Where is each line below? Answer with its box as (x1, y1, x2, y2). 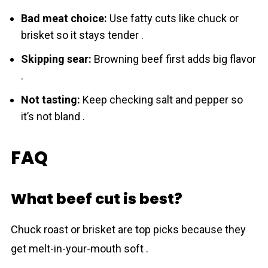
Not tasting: (20, 93, 80, 106)
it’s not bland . (20, 110, 85, 123)
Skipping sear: (20, 53, 92, 65)
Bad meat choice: (20, 12, 107, 25)
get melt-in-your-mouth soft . (10, 242, 148, 255)
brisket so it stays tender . (20, 29, 144, 41)
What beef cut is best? (10, 188, 182, 209)
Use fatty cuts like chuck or (106, 12, 239, 25)
